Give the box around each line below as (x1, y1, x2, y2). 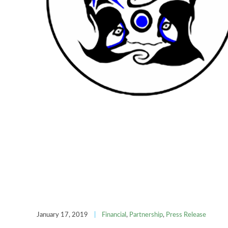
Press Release (166, 209, 206, 218)
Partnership (129, 209, 163, 218)
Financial (102, 209, 126, 218)
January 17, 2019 (37, 209, 88, 218)
